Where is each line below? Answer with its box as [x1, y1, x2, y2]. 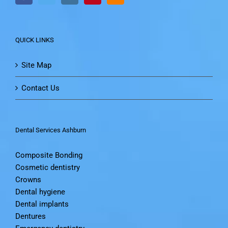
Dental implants [15, 199, 69, 209]
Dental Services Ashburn [15, 126, 86, 134]
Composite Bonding [15, 150, 82, 160]
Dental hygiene [15, 187, 65, 196]
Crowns [15, 175, 41, 184]
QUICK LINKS [15, 36, 54, 44]
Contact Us [21, 83, 60, 93]
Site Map [21, 60, 51, 70]
